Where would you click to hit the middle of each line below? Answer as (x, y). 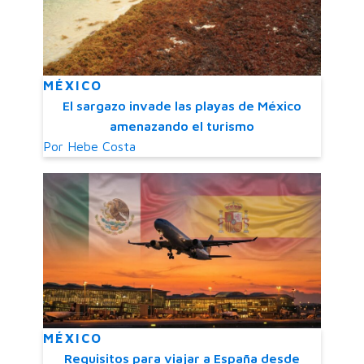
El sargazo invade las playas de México (182, 106)
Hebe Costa (102, 147)
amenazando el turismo (182, 126)
